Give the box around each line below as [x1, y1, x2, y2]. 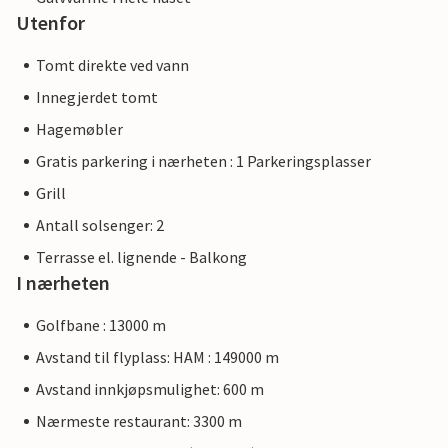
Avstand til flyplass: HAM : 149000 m [36, 347, 279, 368]
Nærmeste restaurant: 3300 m [36, 411, 242, 432]
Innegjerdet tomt [36, 87, 158, 108]
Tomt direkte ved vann [36, 55, 189, 76]
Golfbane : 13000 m [36, 315, 166, 336]
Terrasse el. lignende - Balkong [36, 247, 247, 268]
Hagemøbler [36, 119, 123, 140]
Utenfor [16, 10, 85, 36]
